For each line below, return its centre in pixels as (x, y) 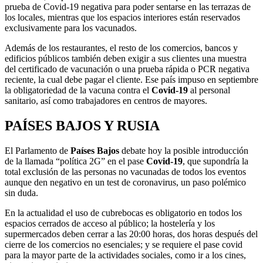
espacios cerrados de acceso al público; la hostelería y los (110, 223)
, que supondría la (215, 161)
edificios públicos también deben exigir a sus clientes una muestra (126, 58)
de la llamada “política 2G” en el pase (75, 161)
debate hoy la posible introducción (184, 150)
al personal (209, 90)
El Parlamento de (38, 150)
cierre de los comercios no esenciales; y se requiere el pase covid (124, 244)
